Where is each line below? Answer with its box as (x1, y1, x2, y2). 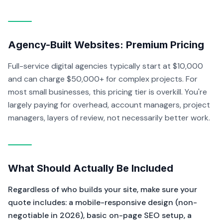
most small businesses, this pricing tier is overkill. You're (8, 87, 207, 97)
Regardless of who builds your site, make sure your (8, 184, 197, 195)
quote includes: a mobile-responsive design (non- (8, 197, 197, 208)
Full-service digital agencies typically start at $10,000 (8, 61, 203, 71)
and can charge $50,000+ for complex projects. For (8, 74, 198, 84)
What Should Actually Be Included (8, 162, 173, 174)
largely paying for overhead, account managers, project (8, 100, 210, 110)
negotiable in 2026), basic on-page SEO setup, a (8, 210, 192, 221)
